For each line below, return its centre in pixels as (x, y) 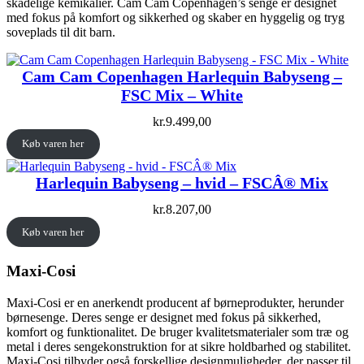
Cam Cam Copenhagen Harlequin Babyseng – (182, 76)
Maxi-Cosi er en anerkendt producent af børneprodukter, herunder (175, 302)
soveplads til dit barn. (61, 32)
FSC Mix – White (182, 95)
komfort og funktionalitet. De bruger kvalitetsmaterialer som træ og (178, 331)
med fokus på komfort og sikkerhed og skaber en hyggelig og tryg (175, 17)
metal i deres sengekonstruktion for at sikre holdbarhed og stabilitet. (179, 346)
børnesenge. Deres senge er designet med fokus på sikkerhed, (164, 317)
